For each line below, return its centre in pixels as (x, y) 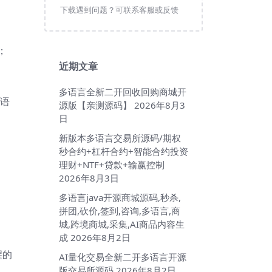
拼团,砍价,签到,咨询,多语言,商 (120, 211)
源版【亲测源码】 (95, 105)
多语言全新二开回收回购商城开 (123, 92)
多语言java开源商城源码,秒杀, (120, 198)
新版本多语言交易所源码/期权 (120, 138)
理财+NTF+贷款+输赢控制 (112, 165)
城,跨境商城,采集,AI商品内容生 (122, 224)
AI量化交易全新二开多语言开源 (123, 257)
